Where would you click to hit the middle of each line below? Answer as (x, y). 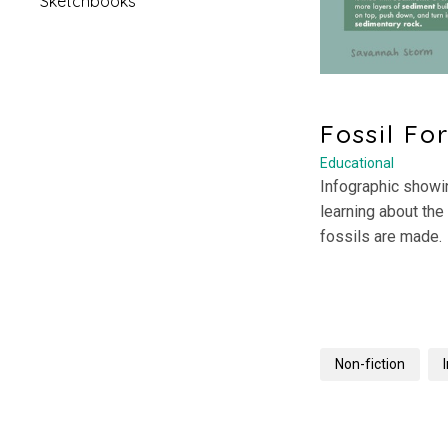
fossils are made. (381, 236)
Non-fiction (370, 364)
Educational (357, 163)
